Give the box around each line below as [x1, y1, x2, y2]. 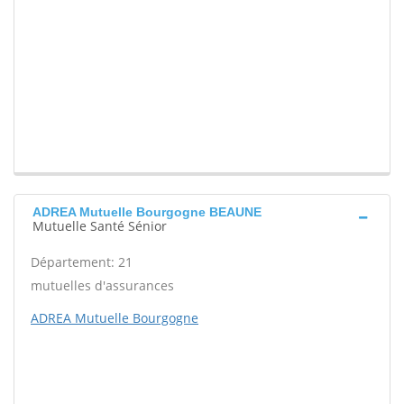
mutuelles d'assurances [31, 277, 174, 295]
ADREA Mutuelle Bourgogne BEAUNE [32, 205, 262, 220]
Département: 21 [31, 253, 133, 271]
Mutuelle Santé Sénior [32, 217, 167, 235]
